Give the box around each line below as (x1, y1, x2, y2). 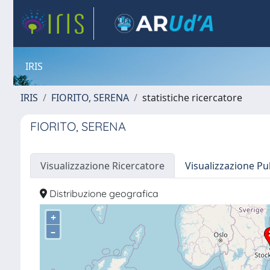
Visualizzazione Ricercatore (40, 159, 165, 172)
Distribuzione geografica (47, 187, 159, 199)
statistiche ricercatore (142, 91, 242, 104)
